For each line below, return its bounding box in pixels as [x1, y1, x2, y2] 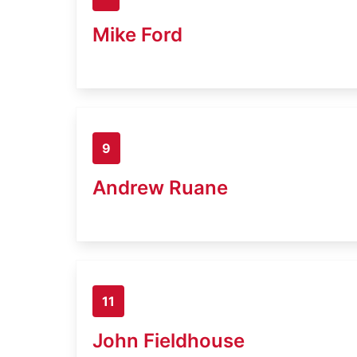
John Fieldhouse [92, 328, 245, 352]
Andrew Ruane [92, 175, 228, 199]
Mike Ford [92, 22, 182, 46]
